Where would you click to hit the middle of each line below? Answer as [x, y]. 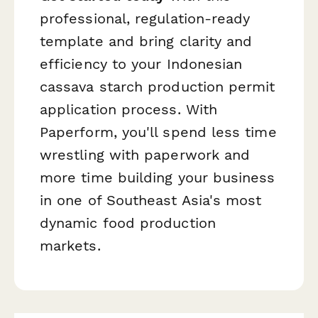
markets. [70, 246]
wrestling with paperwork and [145, 155]
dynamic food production [128, 223]
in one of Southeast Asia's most [151, 200]
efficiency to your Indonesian [141, 64]
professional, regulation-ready [145, 18]
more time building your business [158, 177]
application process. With [129, 109]
